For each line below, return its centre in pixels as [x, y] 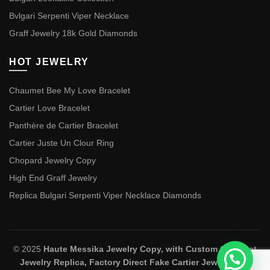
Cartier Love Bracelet [49, 108]
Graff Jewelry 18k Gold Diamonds [73, 33]
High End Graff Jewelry [53, 178]
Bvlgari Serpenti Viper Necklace [69, 16]
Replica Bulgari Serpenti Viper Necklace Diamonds [105, 195]
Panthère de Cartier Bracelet [64, 125]
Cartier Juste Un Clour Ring [61, 143]
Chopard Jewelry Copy [52, 160]
